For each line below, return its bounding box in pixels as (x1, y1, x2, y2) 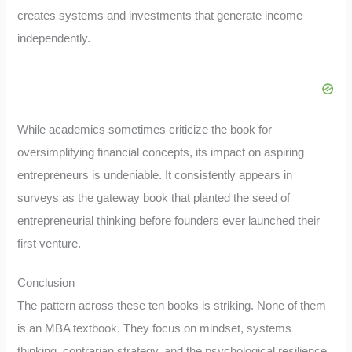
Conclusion (17, 277, 75, 290)
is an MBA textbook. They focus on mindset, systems (17, 322, 292, 335)
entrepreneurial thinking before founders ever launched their (17, 214, 321, 227)
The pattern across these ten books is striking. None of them (17, 299, 327, 313)
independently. (17, 31, 91, 45)
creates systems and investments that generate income (17, 9, 303, 22)
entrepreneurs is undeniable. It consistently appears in (17, 168, 293, 181)
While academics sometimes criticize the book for (17, 123, 273, 136)
